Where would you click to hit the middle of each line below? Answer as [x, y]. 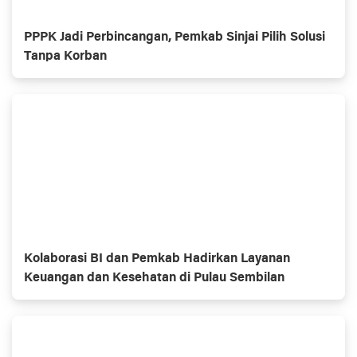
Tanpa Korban [65, 57]
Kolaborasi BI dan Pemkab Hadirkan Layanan [157, 259]
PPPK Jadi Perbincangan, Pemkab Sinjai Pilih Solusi [175, 37]
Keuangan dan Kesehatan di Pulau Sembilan [154, 278]
